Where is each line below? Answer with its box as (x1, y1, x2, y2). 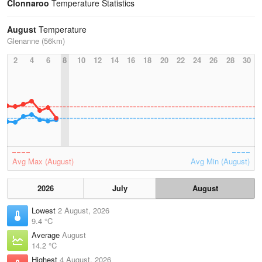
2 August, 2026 (58, 205, 109, 216)
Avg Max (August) (12, 156, 74, 167)
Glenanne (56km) (7, 35, 65, 46)
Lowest (32, 205, 58, 216)
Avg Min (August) (191, 156, 250, 167)
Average (32, 229, 62, 240)
